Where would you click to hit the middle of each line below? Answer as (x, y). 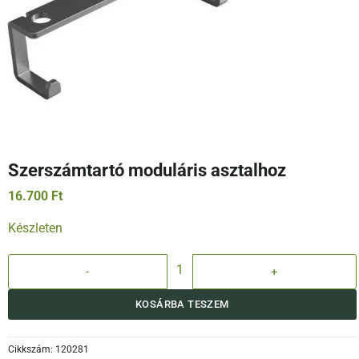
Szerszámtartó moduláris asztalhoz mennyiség (127, 262)
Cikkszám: (32, 349)
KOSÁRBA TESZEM (182, 305)
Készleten (35, 229)
